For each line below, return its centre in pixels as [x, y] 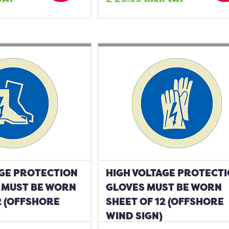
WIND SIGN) [134, 216]
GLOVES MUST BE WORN [164, 187]
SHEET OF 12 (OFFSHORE [165, 201]
